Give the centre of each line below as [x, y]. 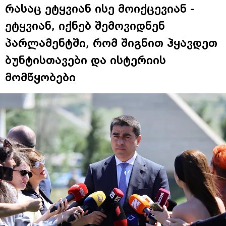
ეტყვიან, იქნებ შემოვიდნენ [85, 26]
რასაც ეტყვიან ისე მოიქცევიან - [100, 9]
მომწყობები [40, 77]
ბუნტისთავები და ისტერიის [86, 60]
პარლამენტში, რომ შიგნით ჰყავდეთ [111, 43]
